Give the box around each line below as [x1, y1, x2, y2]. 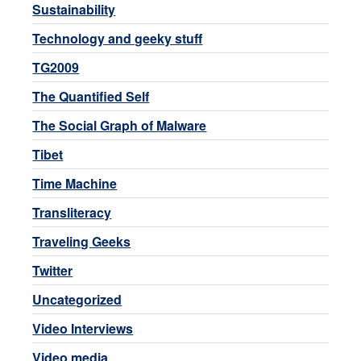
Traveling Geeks [32, 232, 131, 251]
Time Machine [32, 174, 118, 193]
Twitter [32, 261, 73, 280]
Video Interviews [32, 319, 134, 338]
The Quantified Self [32, 87, 150, 106]
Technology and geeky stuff [32, 29, 203, 48]
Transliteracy [32, 203, 112, 222]
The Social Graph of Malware [32, 116, 207, 135]
